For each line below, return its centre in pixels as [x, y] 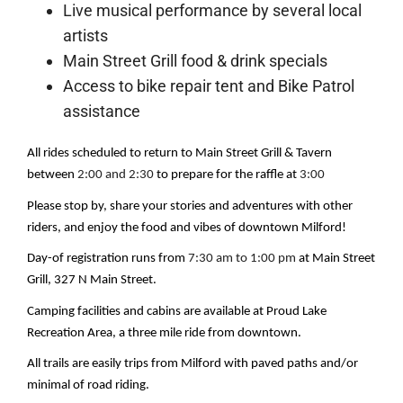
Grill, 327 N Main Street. [92, 281]
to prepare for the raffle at [227, 175]
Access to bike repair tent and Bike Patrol [209, 85]
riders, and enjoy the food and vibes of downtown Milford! [187, 228]
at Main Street [336, 259]
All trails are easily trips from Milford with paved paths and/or [193, 364]
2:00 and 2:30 [116, 175]
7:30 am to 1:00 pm [242, 259]
